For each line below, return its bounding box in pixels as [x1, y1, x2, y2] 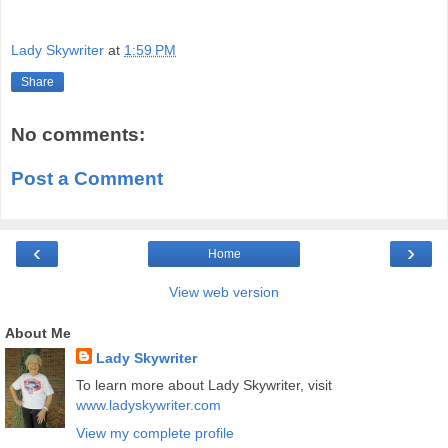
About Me [5, 325, 71, 342]
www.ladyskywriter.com [75, 397, 221, 414]
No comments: [11, 124, 145, 146]
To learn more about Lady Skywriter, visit [75, 377, 332, 394]
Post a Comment [11, 167, 163, 189]
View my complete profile [75, 424, 234, 441]
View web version [169, 284, 279, 301]
